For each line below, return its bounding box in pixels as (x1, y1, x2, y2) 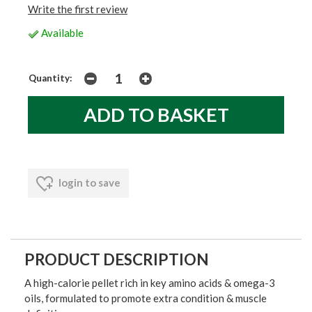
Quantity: (29, 72, 72, 84)
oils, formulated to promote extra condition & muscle (24, 292, 267, 305)
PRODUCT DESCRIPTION (24, 250, 209, 270)
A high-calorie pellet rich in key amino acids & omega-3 (24, 276, 275, 290)
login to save (56, 176, 120, 189)
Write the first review (28, 3, 127, 15)
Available (39, 26, 84, 39)
